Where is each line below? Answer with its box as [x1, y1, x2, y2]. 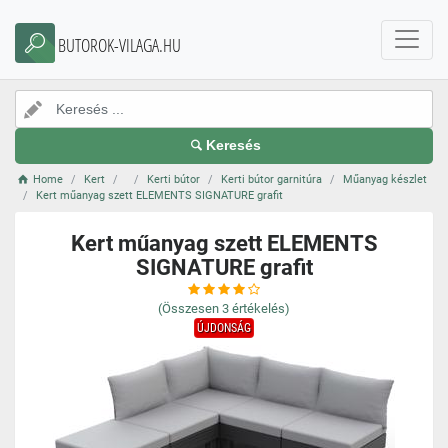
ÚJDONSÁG [197, 321, 251, 335]
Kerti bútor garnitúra [221, 173, 323, 186]
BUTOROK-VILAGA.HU [58, 33, 181, 57]
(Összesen [158, 301, 219, 316]
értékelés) [232, 301, 290, 316]
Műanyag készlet [343, 173, 428, 186]
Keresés [206, 138, 262, 153]
